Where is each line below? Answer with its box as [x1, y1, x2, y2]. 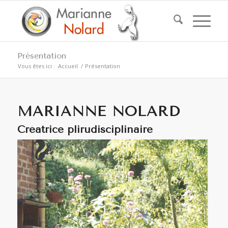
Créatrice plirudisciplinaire [17, 124, 153, 135]
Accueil [58, 62, 78, 70]
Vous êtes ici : [17, 62, 55, 70]
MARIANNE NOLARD [17, 103, 180, 120]
